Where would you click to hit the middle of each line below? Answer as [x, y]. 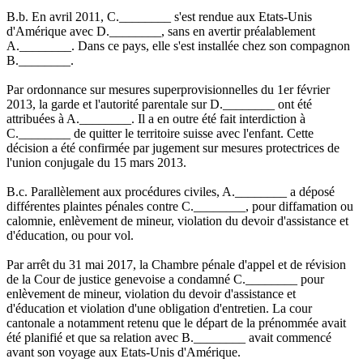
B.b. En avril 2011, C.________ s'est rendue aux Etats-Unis [159, 16]
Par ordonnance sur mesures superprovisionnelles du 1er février [168, 89]
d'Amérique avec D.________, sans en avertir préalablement [161, 31]
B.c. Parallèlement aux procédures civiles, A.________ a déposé [171, 191]
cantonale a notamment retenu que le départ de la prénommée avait [176, 322]
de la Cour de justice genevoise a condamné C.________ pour [165, 279]
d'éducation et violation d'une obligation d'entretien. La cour [159, 308]
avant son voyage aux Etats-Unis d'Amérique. [124, 352]
